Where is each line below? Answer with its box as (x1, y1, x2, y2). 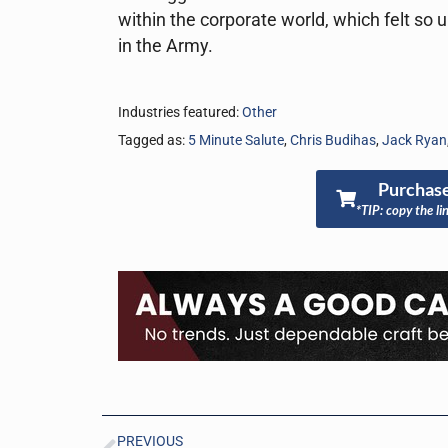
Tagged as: (118, 131, 188, 149)
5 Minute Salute (188, 131, 284, 149)
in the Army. (118, 35, 213, 56)
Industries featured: (118, 103, 242, 121)
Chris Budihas (290, 131, 376, 149)
